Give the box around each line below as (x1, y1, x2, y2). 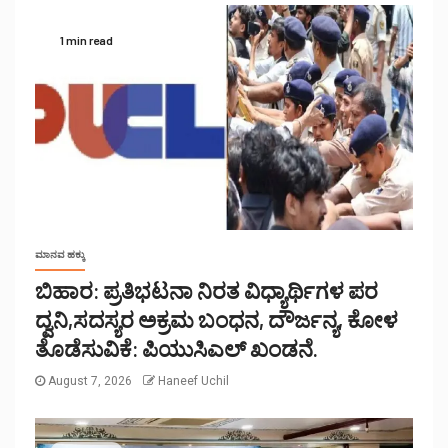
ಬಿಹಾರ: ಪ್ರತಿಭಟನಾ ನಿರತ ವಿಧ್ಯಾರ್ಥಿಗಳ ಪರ (35, 276, 378, 303)
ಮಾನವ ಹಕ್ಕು (35, 248, 85, 260)
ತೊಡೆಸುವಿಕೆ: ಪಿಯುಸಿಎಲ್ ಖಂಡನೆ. (35, 334, 318, 361)
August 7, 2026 (45, 373, 135, 388)
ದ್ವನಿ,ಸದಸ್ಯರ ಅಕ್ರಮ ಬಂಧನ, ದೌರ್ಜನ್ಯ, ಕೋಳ (35, 305, 398, 332)
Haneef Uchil (158, 373, 229, 388)
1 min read (60, 33, 113, 48)
